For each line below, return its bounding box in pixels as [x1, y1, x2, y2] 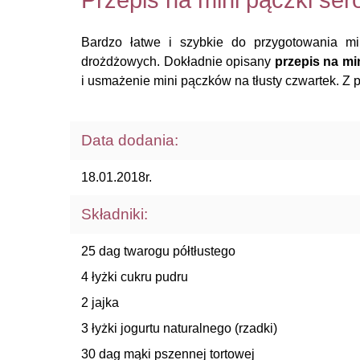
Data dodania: [81, 132, 178, 149]
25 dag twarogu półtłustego [81, 244, 235, 258]
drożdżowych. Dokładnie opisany [81, 55, 275, 68]
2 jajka [81, 296, 119, 309]
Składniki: [81, 206, 148, 223]
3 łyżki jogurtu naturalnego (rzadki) [81, 321, 277, 335]
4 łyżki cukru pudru [81, 270, 188, 284]
